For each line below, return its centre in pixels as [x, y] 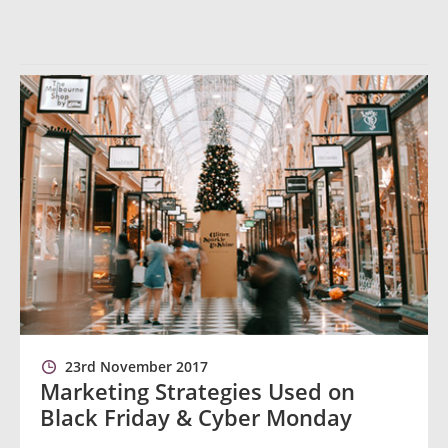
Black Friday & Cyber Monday [196, 417]
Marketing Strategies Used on [197, 391]
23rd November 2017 [136, 366]
